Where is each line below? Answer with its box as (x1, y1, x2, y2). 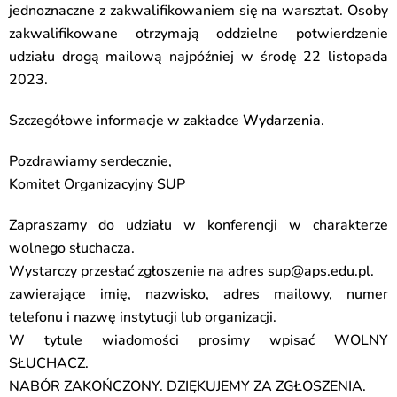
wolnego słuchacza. (9, 238, 135, 258)
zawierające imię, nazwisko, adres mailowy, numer (9, 284, 388, 304)
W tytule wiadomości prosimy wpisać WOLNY (9, 331, 388, 350)
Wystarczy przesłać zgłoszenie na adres (9, 261, 268, 281)
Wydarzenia (243, 111, 321, 130)
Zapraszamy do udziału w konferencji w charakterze (9, 215, 388, 235)
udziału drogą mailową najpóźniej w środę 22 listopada (9, 47, 388, 66)
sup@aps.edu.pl (268, 261, 370, 281)
